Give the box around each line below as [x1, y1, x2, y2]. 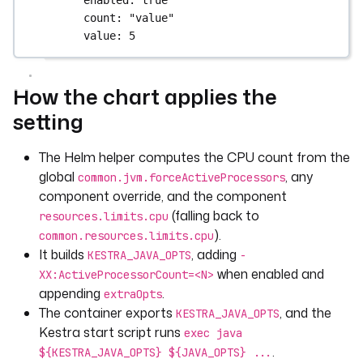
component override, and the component [39, 187, 287, 205]
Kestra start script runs [39, 323, 184, 341]
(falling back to [169, 207, 259, 224]
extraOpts [104, 287, 162, 301]
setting [13, 107, 83, 136]
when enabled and [214, 265, 324, 283]
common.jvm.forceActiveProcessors [78, 170, 285, 185]
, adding [191, 246, 240, 263]
